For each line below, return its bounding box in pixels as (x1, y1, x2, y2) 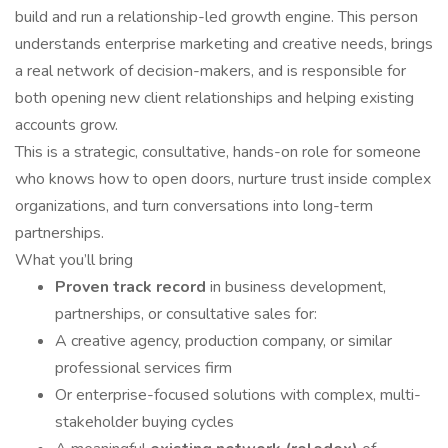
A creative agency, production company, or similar (55, 330, 392, 352)
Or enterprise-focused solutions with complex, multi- (55, 384, 421, 406)
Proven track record (55, 276, 210, 298)
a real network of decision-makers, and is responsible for (15, 60, 406, 82)
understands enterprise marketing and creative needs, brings (15, 33, 433, 55)
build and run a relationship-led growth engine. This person (15, 6, 418, 28)
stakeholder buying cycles (55, 411, 234, 433)
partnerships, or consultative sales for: (55, 303, 317, 325)
